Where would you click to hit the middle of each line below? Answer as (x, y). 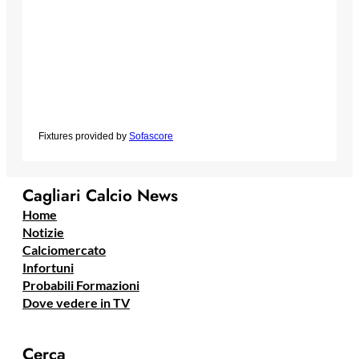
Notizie (43, 232)
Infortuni (48, 268)
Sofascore (151, 137)
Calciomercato (64, 250)
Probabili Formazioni (81, 285)
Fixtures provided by (84, 137)
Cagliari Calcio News (100, 196)
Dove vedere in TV (76, 303)
